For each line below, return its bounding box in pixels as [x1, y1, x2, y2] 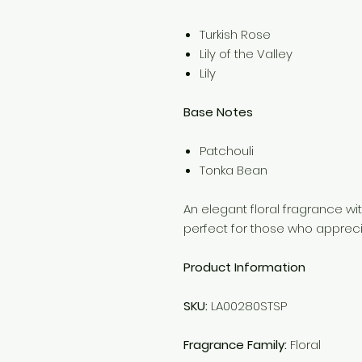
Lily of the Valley [200, 45, 293, 62]
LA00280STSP [208, 297, 287, 314]
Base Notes [183, 103, 253, 120]
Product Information [183, 259, 305, 276]
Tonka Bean [200, 162, 267, 179]
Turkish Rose [200, 26, 271, 43]
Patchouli [200, 142, 254, 159]
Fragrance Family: [183, 336, 287, 353]
